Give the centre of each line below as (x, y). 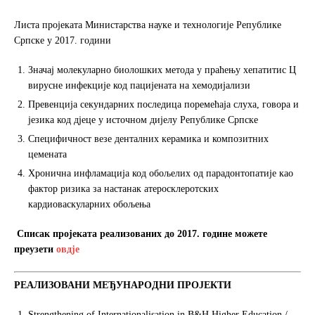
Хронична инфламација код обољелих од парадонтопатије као (161, 173)
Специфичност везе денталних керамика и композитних (148, 139)
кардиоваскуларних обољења (89, 204)
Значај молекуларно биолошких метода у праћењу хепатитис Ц (162, 70)
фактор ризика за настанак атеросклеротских (123, 188)
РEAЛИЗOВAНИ (53, 285)
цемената (47, 154)
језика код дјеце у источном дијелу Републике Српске (143, 120)
